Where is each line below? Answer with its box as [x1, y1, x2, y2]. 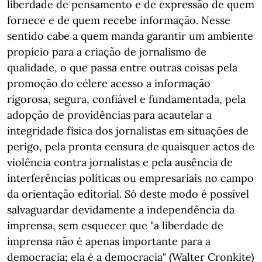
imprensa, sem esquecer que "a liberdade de [7, 219, 223, 232]
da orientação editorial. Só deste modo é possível [7, 187, 249, 201]
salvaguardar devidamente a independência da [7, 203, 235, 216]
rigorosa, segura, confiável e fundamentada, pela [7, 92, 246, 106]
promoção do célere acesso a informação [7, 77, 211, 90]
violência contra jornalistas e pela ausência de [7, 156, 233, 169]
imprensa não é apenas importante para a [7, 235, 211, 248]
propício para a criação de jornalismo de [7, 45, 206, 58]
